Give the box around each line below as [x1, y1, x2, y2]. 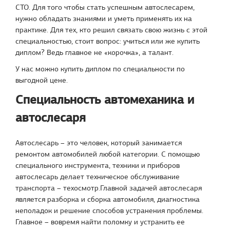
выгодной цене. [15, 75, 68, 85]
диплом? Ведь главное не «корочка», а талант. [15, 48, 174, 57]
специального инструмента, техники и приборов [15, 161, 180, 170]
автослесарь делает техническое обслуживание [15, 172, 180, 181]
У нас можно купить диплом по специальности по [15, 64, 185, 73]
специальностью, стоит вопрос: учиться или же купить [15, 36, 200, 46]
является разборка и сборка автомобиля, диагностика [15, 195, 200, 204]
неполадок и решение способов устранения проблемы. [15, 206, 203, 215]
